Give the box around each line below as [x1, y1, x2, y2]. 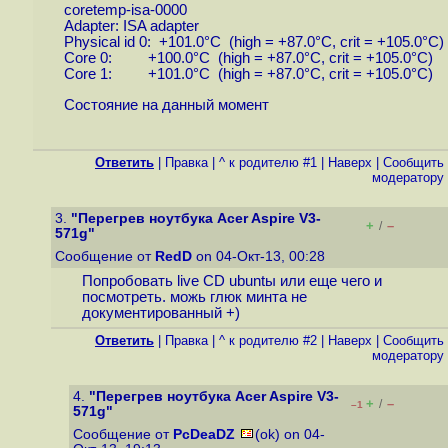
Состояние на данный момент [63, 97, 269, 114]
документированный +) [81, 305, 240, 322]
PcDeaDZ [173, 427, 235, 442]
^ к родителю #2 [219, 333, 317, 348]
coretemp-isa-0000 [63, 2, 187, 19]
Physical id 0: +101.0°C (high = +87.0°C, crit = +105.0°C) [63, 34, 444, 51]
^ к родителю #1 [219, 155, 317, 170]
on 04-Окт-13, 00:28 [192, 249, 329, 264]
